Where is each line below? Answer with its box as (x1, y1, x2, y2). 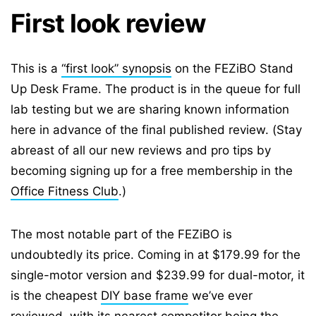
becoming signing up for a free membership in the (11, 164, 293, 178)
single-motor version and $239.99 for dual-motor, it (11, 268, 305, 282)
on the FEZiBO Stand (171, 61, 293, 75)
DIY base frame (101, 288, 188, 303)
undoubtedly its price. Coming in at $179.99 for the (11, 248, 300, 262)
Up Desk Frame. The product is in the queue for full (11, 82, 300, 96)
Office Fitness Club (11, 184, 119, 198)
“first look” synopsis (61, 61, 171, 75)
